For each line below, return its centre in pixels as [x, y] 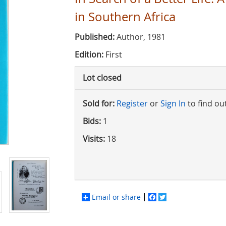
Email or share [117, 197]
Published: [95, 37]
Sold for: [99, 103]
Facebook [172, 197]
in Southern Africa [125, 16]
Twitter [179, 197]
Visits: [94, 138]
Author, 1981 [140, 37]
